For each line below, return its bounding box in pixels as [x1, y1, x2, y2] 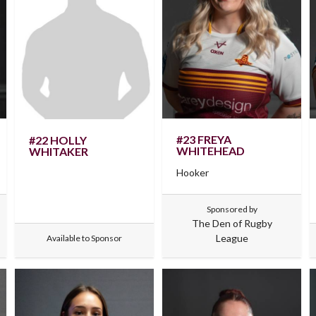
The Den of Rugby [191, 217, 272, 229]
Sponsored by [206, 203, 257, 214]
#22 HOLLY [28, 133, 87, 147]
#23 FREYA [176, 132, 231, 146]
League [215, 231, 248, 244]
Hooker [176, 166, 209, 178]
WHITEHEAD [176, 143, 245, 157]
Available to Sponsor [46, 232, 122, 243]
